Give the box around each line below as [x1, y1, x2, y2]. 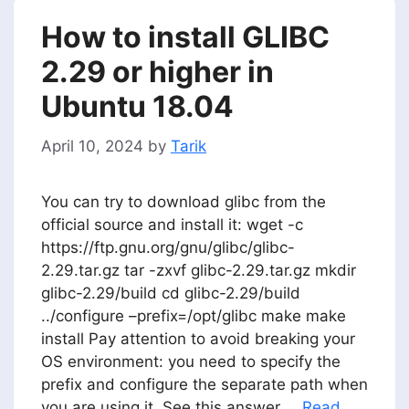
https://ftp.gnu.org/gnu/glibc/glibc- [41, 237, 295, 257]
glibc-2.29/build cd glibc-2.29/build [41, 283, 300, 302]
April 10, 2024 [41, 136, 143, 155]
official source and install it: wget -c [41, 215, 303, 234]
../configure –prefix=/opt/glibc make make [41, 306, 346, 325]
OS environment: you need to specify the [41, 351, 341, 371]
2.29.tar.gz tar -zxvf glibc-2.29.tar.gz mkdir [41, 260, 356, 279]
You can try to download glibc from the [41, 192, 326, 211]
